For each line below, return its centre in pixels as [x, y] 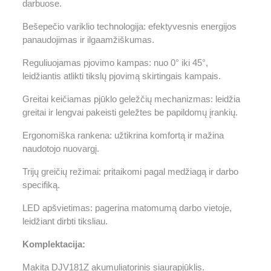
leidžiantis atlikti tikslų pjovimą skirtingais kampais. [122, 76]
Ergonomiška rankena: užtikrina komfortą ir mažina [123, 135]
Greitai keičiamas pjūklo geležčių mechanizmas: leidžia [131, 99]
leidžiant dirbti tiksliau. [65, 221]
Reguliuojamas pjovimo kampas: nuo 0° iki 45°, [115, 63]
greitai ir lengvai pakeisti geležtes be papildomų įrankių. [130, 112]
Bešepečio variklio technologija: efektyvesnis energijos [129, 26]
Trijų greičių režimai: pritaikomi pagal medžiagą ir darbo [130, 171]
